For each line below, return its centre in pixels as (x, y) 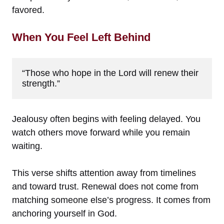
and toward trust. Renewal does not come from (105, 186)
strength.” (41, 83)
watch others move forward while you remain (101, 132)
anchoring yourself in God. (64, 213)
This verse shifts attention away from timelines (104, 173)
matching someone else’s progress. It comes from (111, 200)
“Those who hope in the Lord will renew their (110, 73)
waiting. (27, 146)
